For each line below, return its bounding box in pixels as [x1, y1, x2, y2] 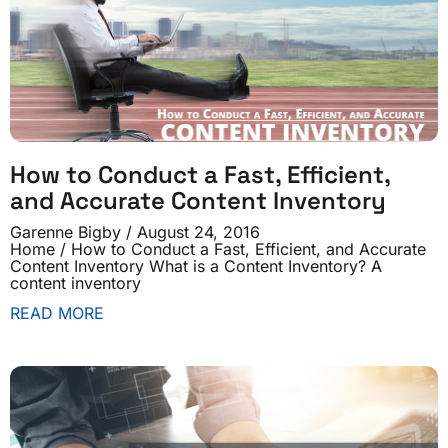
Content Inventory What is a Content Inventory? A [10, 256, 382, 276]
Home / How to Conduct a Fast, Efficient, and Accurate [10, 239, 426, 259]
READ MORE [10, 303, 104, 323]
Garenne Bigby [10, 222, 126, 242]
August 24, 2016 [132, 222, 260, 242]
